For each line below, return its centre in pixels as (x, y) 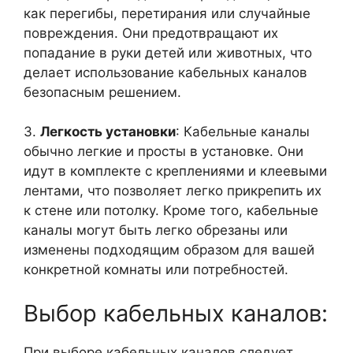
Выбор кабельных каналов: (176, 313)
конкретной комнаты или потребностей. (156, 269)
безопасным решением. (102, 92)
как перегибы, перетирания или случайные (167, 13)
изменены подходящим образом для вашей (169, 250)
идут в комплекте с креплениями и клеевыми (175, 171)
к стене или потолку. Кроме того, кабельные (171, 210)
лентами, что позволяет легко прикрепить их (173, 191)
